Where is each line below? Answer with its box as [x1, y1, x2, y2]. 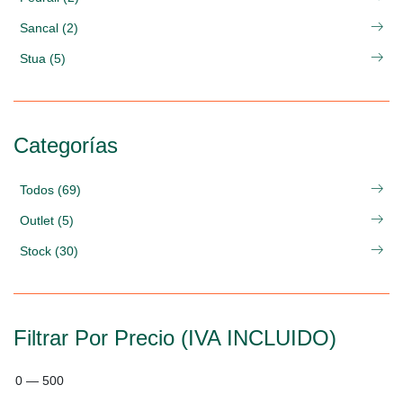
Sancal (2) [20, 21, 78, 35]
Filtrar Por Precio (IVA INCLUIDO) [13, 326, 336, 350]
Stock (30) [20, 244, 78, 258]
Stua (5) [20, 51, 66, 66]
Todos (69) [20, 183, 81, 197]
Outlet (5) [20, 213, 74, 228]
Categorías [13, 133, 118, 157]
